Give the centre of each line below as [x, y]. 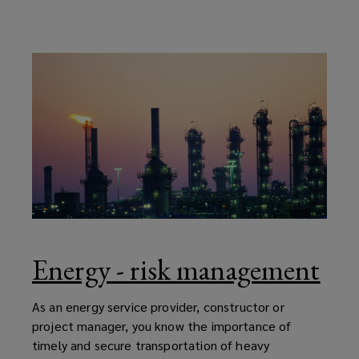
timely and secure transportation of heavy [151, 345]
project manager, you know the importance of [162, 325]
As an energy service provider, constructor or [158, 306]
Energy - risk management [176, 269]
